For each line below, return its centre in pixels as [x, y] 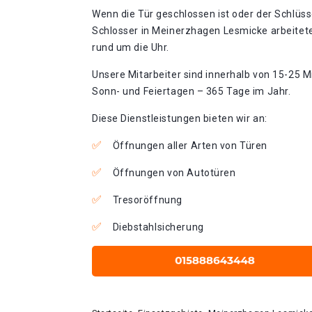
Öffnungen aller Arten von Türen [190, 146]
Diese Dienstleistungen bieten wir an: [180, 118]
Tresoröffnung [147, 200]
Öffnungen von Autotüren [174, 173]
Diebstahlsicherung [158, 227]
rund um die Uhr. [131, 47]
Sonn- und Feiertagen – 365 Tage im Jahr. [192, 91]
